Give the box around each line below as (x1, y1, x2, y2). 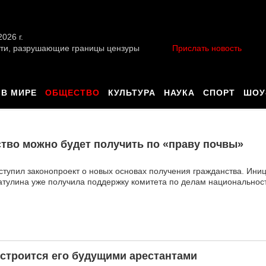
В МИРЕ (1, 88, 37, 97)
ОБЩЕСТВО (45, 88, 100, 97)
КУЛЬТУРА (108, 88, 156, 97)
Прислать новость (172, 43, 242, 53)
